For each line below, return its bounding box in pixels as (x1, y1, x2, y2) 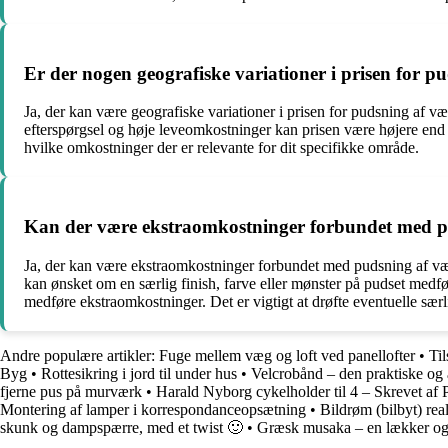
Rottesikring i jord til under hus (41, 364, 237, 382)
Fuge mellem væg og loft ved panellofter (159, 346, 415, 364)
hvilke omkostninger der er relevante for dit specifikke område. (24, 139, 419, 157)
